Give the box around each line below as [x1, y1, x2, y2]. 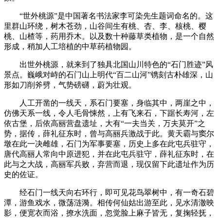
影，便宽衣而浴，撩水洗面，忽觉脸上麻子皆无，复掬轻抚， [4, 208, 214, 217]
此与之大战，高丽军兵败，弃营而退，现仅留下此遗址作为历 [4, 160, 214, 168]
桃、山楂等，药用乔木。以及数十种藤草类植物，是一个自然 [4, 32, 214, 40]
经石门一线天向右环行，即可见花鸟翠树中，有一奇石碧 [4, 188, 214, 197]
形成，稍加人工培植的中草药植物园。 [4, 42, 136, 51]
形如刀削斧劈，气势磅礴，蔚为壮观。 [4, 80, 136, 89]
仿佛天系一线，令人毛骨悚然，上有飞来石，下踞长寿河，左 [4, 109, 214, 117]
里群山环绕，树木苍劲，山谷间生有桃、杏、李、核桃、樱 [4, 21, 206, 30]
